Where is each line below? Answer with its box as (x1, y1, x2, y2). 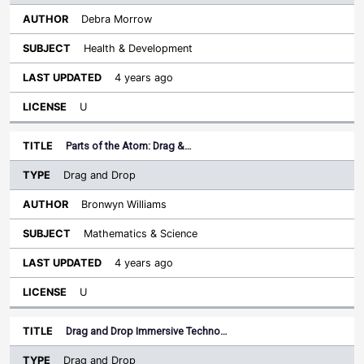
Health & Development (84, 42, 193, 54)
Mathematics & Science (84, 227, 197, 240)
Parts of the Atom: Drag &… (66, 140, 192, 152)
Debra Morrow (81, 13, 152, 25)
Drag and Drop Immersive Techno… (66, 325, 227, 337)
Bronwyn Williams (81, 198, 167, 210)
